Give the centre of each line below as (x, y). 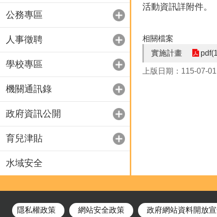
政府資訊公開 (33, 114)
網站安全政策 (101, 210)
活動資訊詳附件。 (178, 7)
